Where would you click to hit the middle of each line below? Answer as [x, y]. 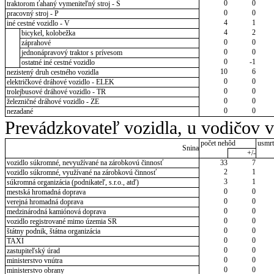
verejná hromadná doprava [45, 202]
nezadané [20, 111]
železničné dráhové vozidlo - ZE [53, 101]
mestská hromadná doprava [46, 192]
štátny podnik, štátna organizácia [53, 231]
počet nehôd [218, 143]
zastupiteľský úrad [33, 251]
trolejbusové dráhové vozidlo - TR [56, 91]
